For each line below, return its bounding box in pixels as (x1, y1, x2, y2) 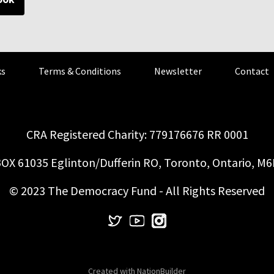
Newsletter (154, 65, 202, 78)
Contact (234, 65, 269, 78)
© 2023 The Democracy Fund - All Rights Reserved (9, 183, 265, 199)
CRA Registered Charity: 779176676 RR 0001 (26, 127, 248, 143)
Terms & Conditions (38, 65, 121, 78)
